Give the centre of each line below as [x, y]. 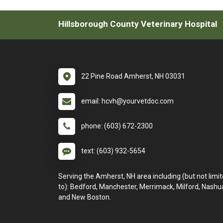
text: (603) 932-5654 [113, 151]
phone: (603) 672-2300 [117, 126]
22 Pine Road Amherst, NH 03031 [133, 76]
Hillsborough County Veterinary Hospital [138, 24]
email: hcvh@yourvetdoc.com [127, 101]
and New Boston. [85, 197]
